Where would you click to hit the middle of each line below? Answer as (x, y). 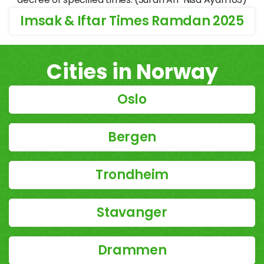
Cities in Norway (132, 72)
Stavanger (132, 212)
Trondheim (132, 175)
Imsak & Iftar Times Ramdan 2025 (132, 21)
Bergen (132, 137)
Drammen (132, 250)
